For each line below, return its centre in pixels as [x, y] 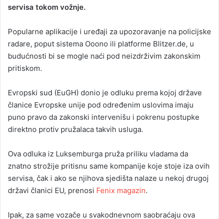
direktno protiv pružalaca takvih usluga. [76, 130]
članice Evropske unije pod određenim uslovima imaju [101, 105]
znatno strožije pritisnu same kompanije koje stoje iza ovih [109, 166]
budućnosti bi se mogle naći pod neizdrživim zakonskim [104, 56]
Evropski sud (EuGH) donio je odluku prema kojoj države [105, 93]
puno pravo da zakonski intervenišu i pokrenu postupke [104, 117]
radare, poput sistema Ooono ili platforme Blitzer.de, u [101, 44]
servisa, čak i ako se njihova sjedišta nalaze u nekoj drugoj [108, 178]
